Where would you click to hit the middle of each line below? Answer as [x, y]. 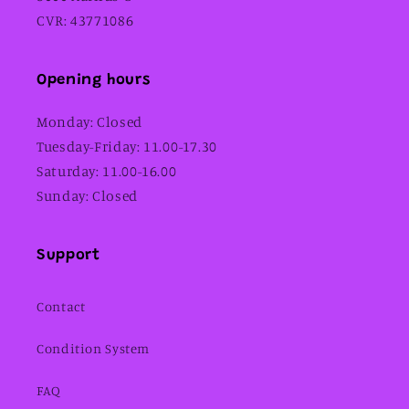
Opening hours [94, 81]
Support [68, 256]
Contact [61, 306]
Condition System [94, 348]
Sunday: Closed [87, 196]
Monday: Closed [89, 122]
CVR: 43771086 [85, 21]
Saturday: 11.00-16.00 [107, 172]
